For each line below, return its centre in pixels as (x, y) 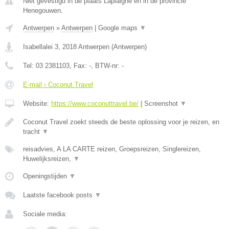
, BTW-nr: (106, 66)
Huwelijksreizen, (48, 159)
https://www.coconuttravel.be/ (95, 104)
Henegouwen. (43, 10)
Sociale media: (45, 214)
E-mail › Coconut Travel (58, 85)
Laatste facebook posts (59, 195)
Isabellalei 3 (41, 47)
